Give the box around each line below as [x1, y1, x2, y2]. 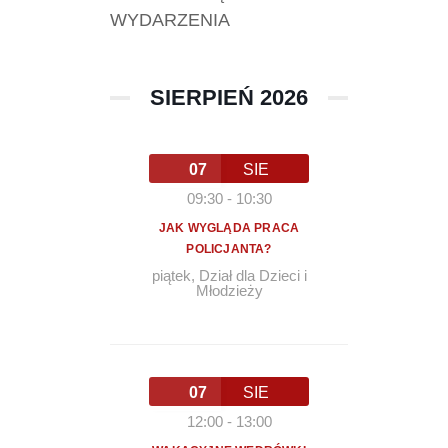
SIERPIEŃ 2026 [150, 84, 308, 110]
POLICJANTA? [186, 241, 272, 256]
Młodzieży [195, 281, 263, 299]
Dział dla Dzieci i [198, 266, 307, 284]
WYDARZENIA [110, 9, 230, 30]
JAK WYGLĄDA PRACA [158, 220, 300, 235]
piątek [151, 266, 191, 284]
